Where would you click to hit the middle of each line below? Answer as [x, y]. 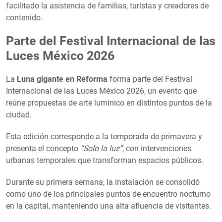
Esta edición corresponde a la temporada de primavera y [104, 136]
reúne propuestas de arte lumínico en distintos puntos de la [109, 103]
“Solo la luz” [101, 148]
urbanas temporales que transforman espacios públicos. [105, 160]
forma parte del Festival [150, 79]
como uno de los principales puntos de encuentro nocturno [108, 194]
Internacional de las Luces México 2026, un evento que [101, 91]
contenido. [24, 17]
